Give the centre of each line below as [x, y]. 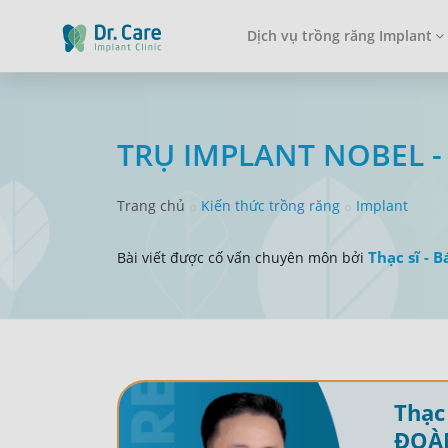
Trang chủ [151, 205]
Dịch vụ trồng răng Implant [339, 35]
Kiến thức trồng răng [270, 205]
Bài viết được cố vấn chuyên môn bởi [242, 257]
